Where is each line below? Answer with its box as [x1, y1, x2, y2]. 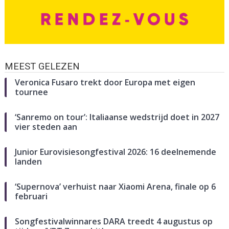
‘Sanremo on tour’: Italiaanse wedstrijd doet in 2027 [14, 111, 219, 123]
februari [14, 190, 48, 202]
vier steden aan [14, 121, 77, 132]
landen [14, 155, 42, 167]
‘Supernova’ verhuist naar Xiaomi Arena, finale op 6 [14, 180, 216, 192]
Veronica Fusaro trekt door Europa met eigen [14, 76, 195, 88]
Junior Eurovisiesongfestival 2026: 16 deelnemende [14, 146, 216, 157]
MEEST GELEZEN [4, 61, 80, 73]
